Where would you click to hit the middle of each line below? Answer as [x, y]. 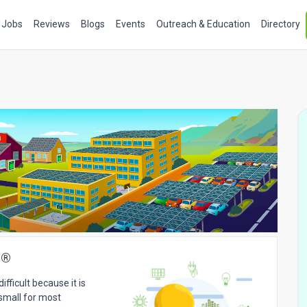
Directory [281, 24]
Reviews [52, 24]
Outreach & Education [203, 24]
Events [131, 24]
